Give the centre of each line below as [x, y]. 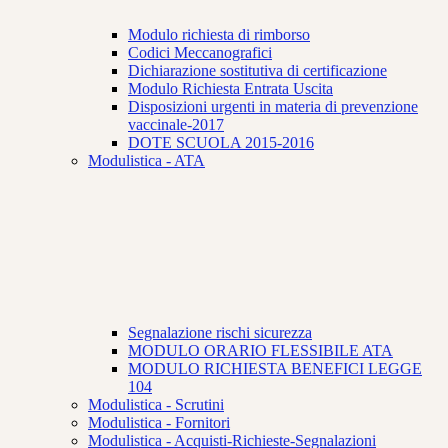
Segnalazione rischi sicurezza [220, 333]
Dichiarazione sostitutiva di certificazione [257, 71]
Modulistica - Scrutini [156, 405]
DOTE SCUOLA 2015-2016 [221, 143]
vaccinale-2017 [176, 125]
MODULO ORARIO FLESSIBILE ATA [260, 351]
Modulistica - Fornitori [159, 423]
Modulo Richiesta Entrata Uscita [230, 89]
